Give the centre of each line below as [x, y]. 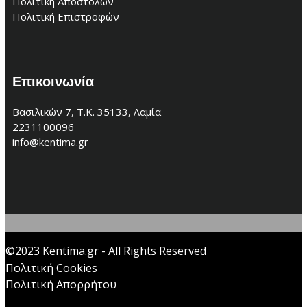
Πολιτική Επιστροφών [66, 16]
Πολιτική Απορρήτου [61, 285]
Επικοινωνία [53, 81]
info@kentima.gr [50, 142]
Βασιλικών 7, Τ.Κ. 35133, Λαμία [87, 112]
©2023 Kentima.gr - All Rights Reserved [106, 251]
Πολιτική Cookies [51, 268]
